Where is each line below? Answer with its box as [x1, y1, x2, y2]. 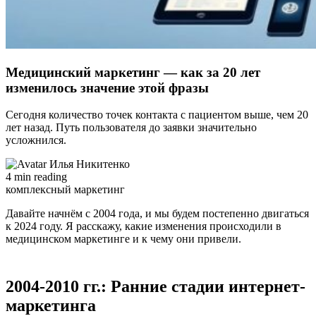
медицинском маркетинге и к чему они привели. [6, 233, 241, 245]
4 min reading [6, 171, 67, 183]
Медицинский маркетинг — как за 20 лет [6, 64, 260, 80]
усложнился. [6, 134, 66, 147]
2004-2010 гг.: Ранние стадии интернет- [6, 277, 305, 296]
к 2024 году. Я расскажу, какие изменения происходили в [6, 220, 281, 233]
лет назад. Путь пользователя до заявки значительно [6, 121, 257, 134]
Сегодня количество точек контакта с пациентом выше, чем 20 [6, 109, 308, 121]
